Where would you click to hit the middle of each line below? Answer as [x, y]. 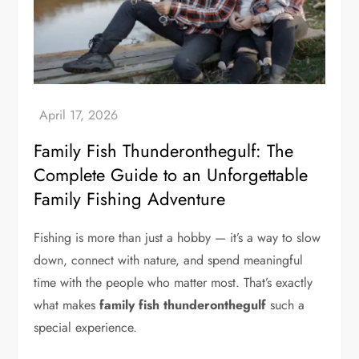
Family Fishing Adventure [130, 199]
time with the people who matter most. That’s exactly [173, 283]
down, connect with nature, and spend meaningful [169, 260]
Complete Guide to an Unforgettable [171, 175]
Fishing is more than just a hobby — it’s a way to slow [177, 238]
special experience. [86, 328]
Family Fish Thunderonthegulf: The [164, 151]
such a [286, 305]
